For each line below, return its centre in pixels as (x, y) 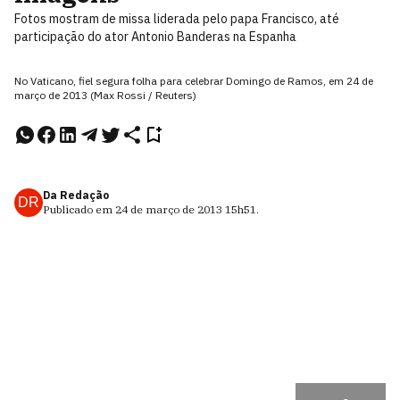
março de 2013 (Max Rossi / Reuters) (105, 95)
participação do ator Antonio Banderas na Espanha (155, 37)
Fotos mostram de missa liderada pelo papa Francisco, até (177, 19)
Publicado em (79, 209)
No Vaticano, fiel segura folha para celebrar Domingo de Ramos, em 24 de (194, 81)
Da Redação (76, 195)
